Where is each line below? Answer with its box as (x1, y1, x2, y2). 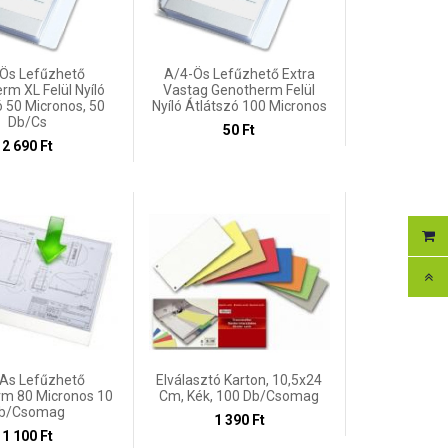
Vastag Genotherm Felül (163, 81, 316, 98)
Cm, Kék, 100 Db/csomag (159, 388, 320, 405)
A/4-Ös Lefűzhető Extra (163, 65, 315, 82)
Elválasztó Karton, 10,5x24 (156, 372, 323, 389)
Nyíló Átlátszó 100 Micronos (151, 97, 327, 114)
